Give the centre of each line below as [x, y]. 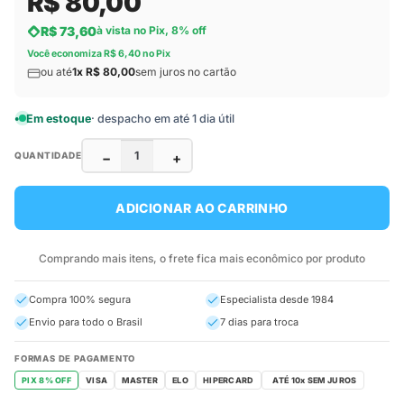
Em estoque [59, 118]
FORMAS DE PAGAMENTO [75, 359]
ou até [56, 72]
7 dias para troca [259, 322]
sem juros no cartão [186, 72]
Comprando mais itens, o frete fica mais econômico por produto [202, 259]
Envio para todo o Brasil [86, 322]
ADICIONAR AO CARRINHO [202, 207]
